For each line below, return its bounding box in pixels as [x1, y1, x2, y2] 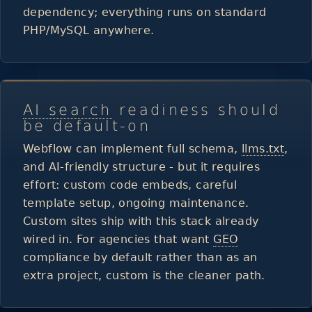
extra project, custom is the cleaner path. [23, 268, 265, 282]
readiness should [111, 101, 280, 118]
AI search [23, 101, 112, 118]
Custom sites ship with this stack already [23, 214, 259, 228]
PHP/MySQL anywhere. [23, 23, 155, 37]
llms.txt [242, 141, 285, 155]
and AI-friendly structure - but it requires [23, 159, 260, 173]
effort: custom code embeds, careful [23, 178, 237, 192]
